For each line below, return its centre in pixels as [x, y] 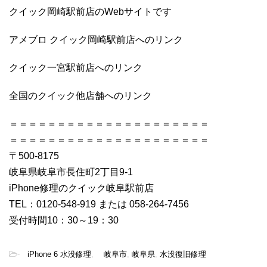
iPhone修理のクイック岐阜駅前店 [81, 188]
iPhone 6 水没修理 [55, 254]
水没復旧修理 [183, 254]
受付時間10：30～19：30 [64, 220]
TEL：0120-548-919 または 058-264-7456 [99, 204]
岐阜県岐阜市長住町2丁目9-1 [71, 172]
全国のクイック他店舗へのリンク [80, 95]
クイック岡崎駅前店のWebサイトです [90, 11]
